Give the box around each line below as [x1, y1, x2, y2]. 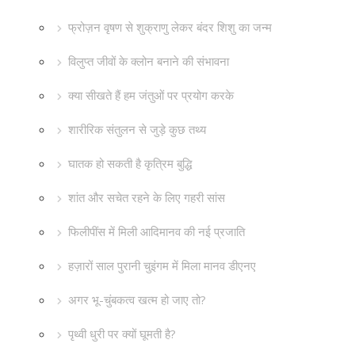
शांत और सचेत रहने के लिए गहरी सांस [68, 189, 225, 205]
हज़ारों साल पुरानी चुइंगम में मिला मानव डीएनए [68, 258, 256, 273]
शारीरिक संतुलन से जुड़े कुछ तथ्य [68, 121, 206, 137]
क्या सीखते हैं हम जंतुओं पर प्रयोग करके [68, 87, 234, 103]
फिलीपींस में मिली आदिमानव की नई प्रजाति [68, 223, 245, 239]
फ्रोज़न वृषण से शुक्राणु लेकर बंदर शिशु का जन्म [68, 19, 272, 35]
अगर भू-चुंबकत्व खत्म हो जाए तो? [68, 292, 206, 307]
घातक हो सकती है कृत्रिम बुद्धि [68, 155, 192, 171]
